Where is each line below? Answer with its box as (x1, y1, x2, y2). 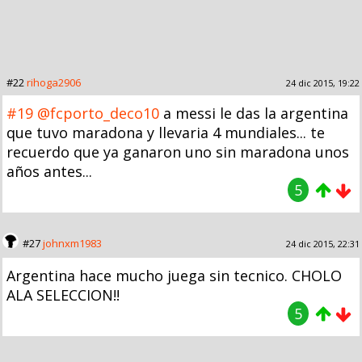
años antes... (6, 161, 92, 181)
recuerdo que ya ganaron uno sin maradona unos (6, 141, 349, 162)
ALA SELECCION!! (6, 284, 120, 305)
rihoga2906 (27, 74, 81, 90)
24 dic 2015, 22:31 (286, 237, 360, 250)
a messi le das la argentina (159, 103, 348, 123)
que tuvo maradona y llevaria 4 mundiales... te (6, 122, 325, 142)
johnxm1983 (43, 235, 102, 250)
